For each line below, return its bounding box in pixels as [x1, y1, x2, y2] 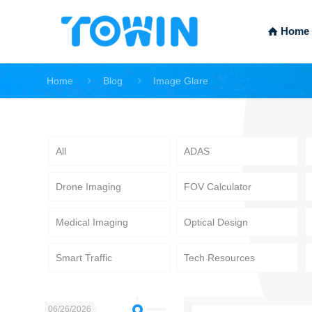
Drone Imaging [55, 180, 121, 192]
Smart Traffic [55, 252, 112, 264]
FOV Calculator [184, 180, 252, 192]
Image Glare [153, 75, 209, 86]
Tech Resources [184, 252, 256, 264]
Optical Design [184, 217, 249, 228]
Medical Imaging [55, 217, 128, 228]
